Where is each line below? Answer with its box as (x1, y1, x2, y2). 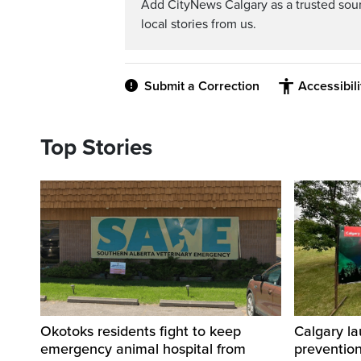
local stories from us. (141, 16, 256, 32)
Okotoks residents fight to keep (40, 322, 241, 341)
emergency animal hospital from (40, 340, 246, 359)
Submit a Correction (144, 78, 259, 94)
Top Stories (40, 134, 152, 161)
